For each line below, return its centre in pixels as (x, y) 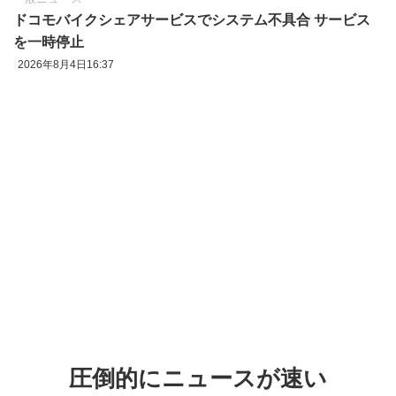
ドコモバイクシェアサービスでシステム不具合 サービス (192, 19)
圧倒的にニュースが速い (198, 379)
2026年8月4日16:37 (65, 65)
